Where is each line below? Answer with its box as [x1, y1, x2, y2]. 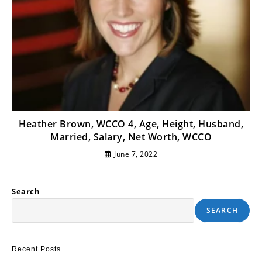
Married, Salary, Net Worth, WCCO [50, 130, 212, 144]
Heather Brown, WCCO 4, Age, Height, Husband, [19, 118, 243, 131]
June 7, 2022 [114, 149, 158, 160]
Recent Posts [12, 245, 61, 254]
